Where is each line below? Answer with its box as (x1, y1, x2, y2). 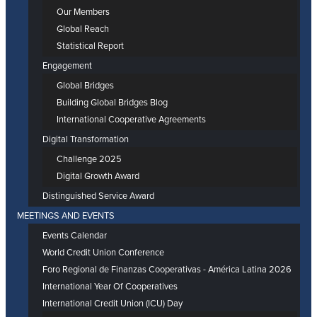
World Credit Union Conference (42, 247, 164, 258)
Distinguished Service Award (42, 190, 154, 202)
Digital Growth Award (57, 171, 139, 182)
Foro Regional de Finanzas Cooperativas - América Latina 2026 (42, 264, 292, 275)
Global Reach (57, 23, 109, 35)
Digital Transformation (42, 134, 129, 145)
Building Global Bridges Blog (57, 97, 168, 108)
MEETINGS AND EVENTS (17, 210, 115, 221)
